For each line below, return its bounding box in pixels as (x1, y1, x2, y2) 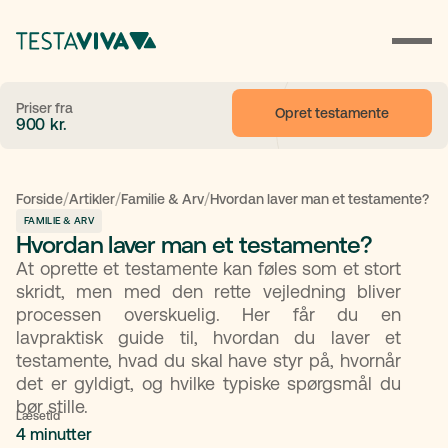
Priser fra (16, 100, 73, 116)
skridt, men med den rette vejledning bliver (16, 280, 401, 302)
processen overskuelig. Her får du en (16, 303, 401, 325)
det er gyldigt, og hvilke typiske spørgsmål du (16, 372, 401, 394)
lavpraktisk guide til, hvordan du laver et (16, 326, 401, 348)
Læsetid (16, 408, 60, 423)
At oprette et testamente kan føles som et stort (16, 257, 401, 279)
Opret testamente (275, 104, 390, 121)
